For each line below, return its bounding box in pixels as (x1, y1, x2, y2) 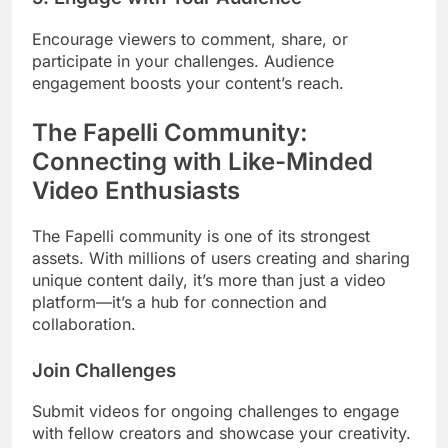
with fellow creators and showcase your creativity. (32, 423, 411, 444)
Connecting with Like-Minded (32, 146, 373, 176)
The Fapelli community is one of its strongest (32, 225, 370, 246)
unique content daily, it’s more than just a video (32, 269, 386, 290)
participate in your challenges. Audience (32, 50, 334, 71)
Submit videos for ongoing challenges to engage (32, 401, 399, 422)
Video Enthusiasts (32, 175, 240, 205)
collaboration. (32, 313, 136, 334)
